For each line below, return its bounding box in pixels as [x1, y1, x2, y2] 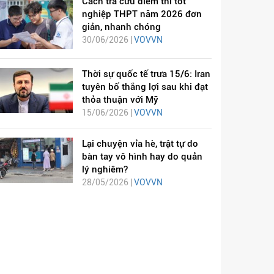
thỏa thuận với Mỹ [81, 94, 158, 105]
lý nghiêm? [81, 163, 128, 175]
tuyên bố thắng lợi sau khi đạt [81, 81, 208, 92]
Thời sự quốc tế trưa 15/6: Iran [81, 68, 210, 80]
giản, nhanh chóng [81, 21, 161, 32]
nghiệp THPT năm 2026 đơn [81, 8, 202, 20]
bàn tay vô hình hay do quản [81, 150, 202, 162]
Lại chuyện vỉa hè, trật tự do [81, 138, 198, 149]
